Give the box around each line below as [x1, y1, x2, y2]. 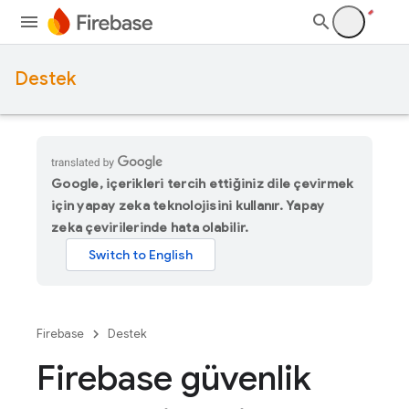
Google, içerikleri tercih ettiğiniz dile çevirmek [51, 175, 354, 192]
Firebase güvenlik [37, 356, 311, 400]
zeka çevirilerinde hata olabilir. [51, 219, 249, 236]
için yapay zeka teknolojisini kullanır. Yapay [51, 197, 325, 214]
